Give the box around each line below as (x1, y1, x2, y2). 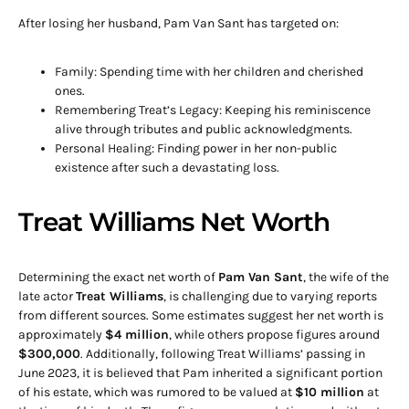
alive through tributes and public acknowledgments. (55, 121, 352, 137)
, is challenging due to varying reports (163, 288, 377, 304)
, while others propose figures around (169, 326, 380, 342)
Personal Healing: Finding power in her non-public (55, 140, 337, 156)
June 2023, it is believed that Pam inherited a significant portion (18, 364, 383, 381)
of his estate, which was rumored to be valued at (18, 383, 295, 400)
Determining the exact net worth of (18, 268, 218, 285)
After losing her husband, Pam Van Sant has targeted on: (18, 15, 339, 31)
